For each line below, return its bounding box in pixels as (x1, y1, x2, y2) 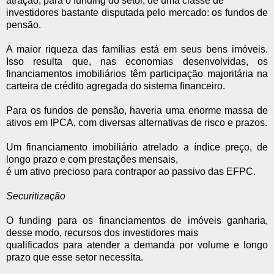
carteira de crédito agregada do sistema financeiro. (6, 80, 225, 91)
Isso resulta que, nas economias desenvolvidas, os (6, 56, 268, 67)
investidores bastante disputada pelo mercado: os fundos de (6, 7, 268, 18)
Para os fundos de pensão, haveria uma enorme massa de (6, 105, 268, 116)
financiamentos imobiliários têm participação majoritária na (6, 68, 268, 79)
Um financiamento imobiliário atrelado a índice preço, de (6, 141, 268, 152)
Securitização (6, 190, 65, 201)
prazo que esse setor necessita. (6, 251, 143, 262)
